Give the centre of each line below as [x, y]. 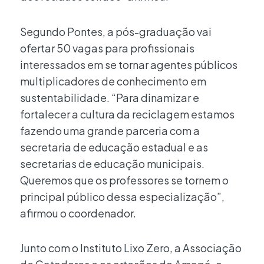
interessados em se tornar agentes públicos [129, 64]
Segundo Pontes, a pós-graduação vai [116, 31]
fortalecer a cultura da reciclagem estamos [127, 114]
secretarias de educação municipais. [112, 163]
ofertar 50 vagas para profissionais [107, 48]
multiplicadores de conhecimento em [113, 81]
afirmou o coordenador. [78, 213]
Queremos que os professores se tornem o [124, 180]
